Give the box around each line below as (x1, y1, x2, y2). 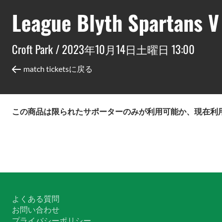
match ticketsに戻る (23, 64, 93, 74)
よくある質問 (12, 194, 59, 204)
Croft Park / (12, 41, 62, 57)
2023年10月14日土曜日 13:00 (62, 41, 195, 57)
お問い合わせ (12, 205, 59, 215)
